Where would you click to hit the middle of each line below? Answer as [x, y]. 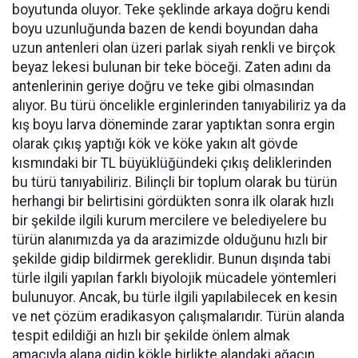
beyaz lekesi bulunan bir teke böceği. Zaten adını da [171, 67]
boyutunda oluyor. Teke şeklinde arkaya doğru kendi [171, 10]
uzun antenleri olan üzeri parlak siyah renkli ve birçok [174, 48]
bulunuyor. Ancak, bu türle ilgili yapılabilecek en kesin [175, 297]
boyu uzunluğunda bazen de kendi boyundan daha [165, 29]
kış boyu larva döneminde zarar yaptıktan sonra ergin [173, 125]
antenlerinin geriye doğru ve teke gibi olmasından [163, 86]
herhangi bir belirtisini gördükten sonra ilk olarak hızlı [173, 201]
